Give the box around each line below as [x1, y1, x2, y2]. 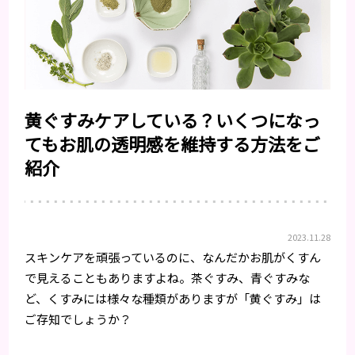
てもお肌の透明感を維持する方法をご [25, 130, 321, 156]
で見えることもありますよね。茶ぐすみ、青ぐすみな [25, 269, 311, 286]
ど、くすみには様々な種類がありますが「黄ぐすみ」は [25, 289, 322, 307]
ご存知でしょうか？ [25, 310, 132, 327]
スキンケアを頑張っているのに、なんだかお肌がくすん [25, 248, 322, 265]
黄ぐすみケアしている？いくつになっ [25, 106, 321, 132]
